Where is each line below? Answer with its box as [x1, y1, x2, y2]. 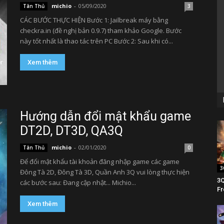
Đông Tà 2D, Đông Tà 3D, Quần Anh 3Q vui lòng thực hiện [20, 167, 189, 177]
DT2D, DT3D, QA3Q [20, 123, 123, 138]
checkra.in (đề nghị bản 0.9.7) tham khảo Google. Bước [20, 26, 181, 35]
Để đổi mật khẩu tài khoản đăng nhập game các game [20, 157, 179, 166]
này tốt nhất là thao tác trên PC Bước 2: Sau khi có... [20, 36, 173, 46]
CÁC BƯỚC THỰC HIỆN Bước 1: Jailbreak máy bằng [20, 15, 168, 25]
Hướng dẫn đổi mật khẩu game [20, 109, 191, 124]
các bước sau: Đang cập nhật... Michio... [20, 178, 136, 187]
